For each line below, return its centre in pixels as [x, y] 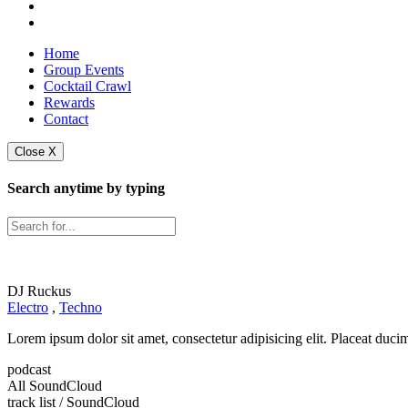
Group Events [84, 70]
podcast [29, 369]
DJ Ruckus [39, 291]
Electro [28, 307]
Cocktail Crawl [87, 86]
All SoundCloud [55, 385]
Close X [36, 152]
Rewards [69, 102]
